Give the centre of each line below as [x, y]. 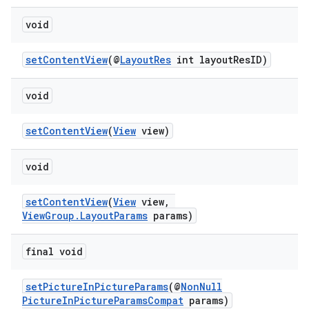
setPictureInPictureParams [97, 287]
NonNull [201, 287]
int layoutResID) [219, 60]
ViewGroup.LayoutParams [85, 216]
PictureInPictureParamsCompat [103, 300]
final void [54, 251]
